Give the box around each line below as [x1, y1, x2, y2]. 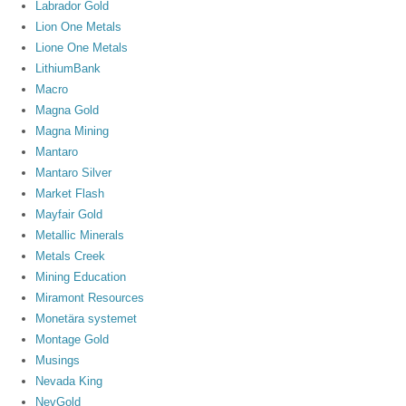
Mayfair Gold [35, 207, 103, 221]
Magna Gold [35, 102, 100, 117]
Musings [35, 353, 81, 367]
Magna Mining [35, 123, 110, 138]
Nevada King [35, 373, 103, 388]
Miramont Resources [35, 290, 145, 304]
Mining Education [35, 269, 127, 284]
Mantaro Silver [35, 165, 112, 179]
